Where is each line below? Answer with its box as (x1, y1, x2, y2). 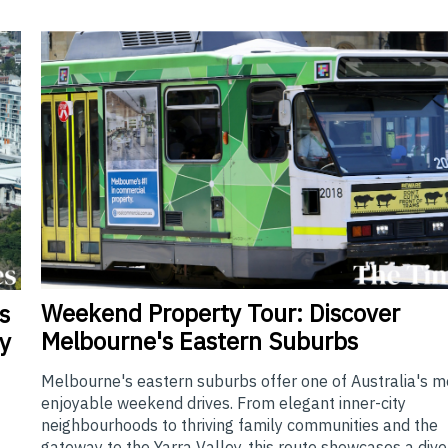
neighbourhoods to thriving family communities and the (41, 415, 439, 436)
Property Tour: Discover (142, 297, 401, 330)
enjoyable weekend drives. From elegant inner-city (41, 393, 407, 414)
